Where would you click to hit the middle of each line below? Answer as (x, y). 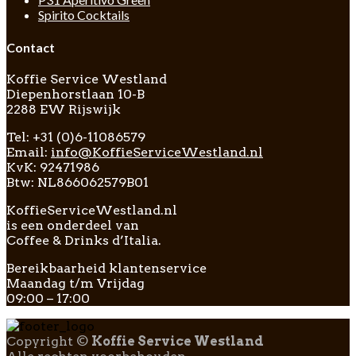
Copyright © (49, 341)
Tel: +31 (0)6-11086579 (76, 137)
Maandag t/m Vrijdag (75, 283)
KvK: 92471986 (53, 167)
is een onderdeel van (73, 225)
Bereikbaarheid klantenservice (106, 268)
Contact (31, 47)
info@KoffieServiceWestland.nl (157, 152)
